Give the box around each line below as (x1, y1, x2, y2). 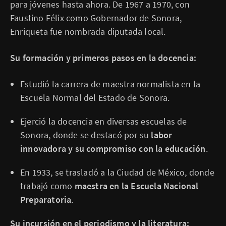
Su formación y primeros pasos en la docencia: (10, 52, 196, 64)
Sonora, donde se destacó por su (20, 129, 151, 141)
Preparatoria (20, 194, 72, 205)
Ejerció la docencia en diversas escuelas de (20, 116, 187, 127)
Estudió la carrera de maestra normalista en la (20, 78, 201, 90)
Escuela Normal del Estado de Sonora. (20, 92, 170, 103)
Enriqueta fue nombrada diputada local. (10, 26, 166, 37)
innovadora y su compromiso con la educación (20, 143, 206, 154)
